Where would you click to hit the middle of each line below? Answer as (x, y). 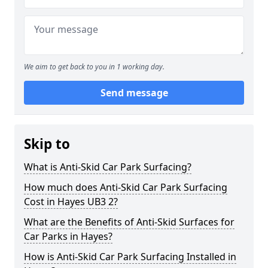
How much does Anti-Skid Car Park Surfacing (126, 187)
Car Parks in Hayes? (68, 236)
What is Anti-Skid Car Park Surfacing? (108, 167)
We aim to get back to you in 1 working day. (94, 67)
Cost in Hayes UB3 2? (71, 202)
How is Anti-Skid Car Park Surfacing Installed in (130, 257)
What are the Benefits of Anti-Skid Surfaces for (129, 222)
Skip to (47, 144)
